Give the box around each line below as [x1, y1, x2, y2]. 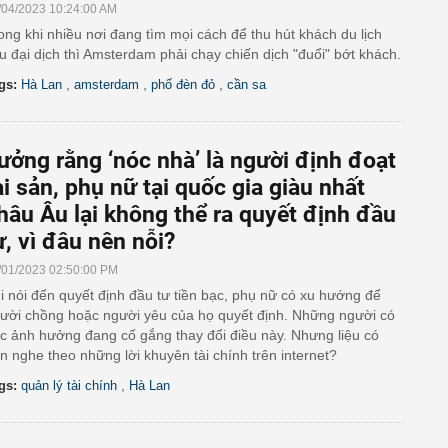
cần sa [227, 77, 266, 92]
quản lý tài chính [21, 378, 117, 393]
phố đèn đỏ [151, 77, 215, 92]
